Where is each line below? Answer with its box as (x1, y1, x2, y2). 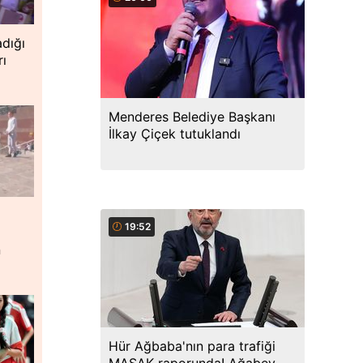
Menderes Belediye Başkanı (109, 109, 275, 125)
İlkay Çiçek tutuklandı (109, 126, 241, 142)
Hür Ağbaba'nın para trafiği (109, 338, 275, 354)
